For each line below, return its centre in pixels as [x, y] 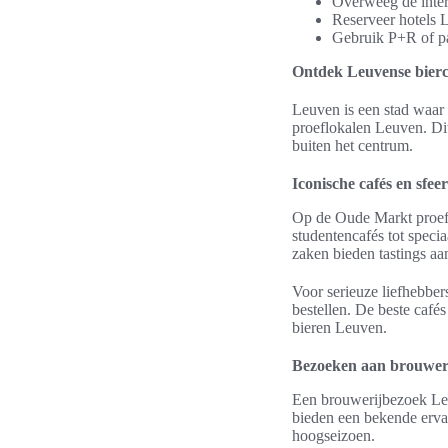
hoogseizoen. [333, 436]
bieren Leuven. [339, 328]
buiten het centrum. [352, 146]
